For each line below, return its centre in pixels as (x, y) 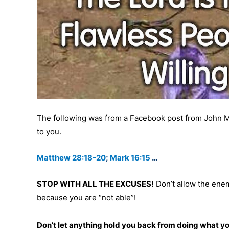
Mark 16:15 (130, 158)
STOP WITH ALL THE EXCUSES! (95, 184)
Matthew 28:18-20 (71, 158)
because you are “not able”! (86, 198)
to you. (49, 132)
